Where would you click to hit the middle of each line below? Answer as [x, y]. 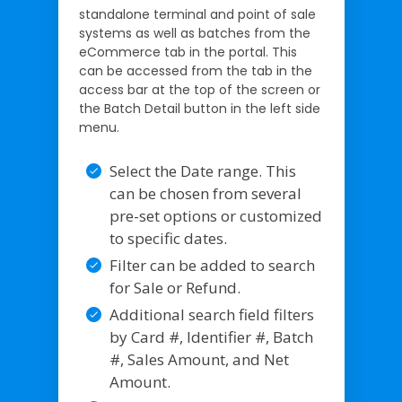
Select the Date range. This [202, 171]
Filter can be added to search [212, 265]
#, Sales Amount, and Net [199, 359]
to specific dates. [168, 238]
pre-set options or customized [215, 216]
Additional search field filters [211, 315]
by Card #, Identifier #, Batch [211, 337]
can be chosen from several [205, 193]
